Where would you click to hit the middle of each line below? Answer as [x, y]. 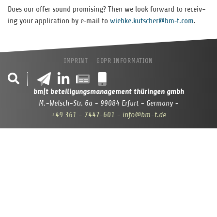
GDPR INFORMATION [125, 61]
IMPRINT [76, 61]
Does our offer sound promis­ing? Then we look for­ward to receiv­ [107, 9]
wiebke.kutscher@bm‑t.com [152, 21]
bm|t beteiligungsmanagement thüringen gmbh [108, 92]
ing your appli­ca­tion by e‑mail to [59, 21]
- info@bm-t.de [141, 115]
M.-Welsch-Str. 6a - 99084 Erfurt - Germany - [108, 103]
